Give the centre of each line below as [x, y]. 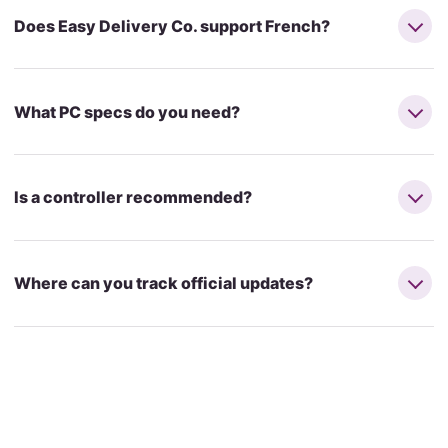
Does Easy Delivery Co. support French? [171, 25]
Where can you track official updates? [163, 283]
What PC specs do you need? [126, 111]
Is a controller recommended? [132, 197]
